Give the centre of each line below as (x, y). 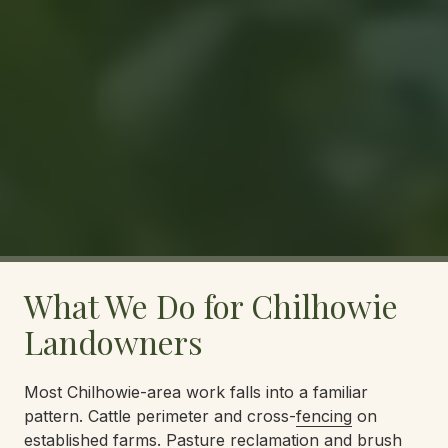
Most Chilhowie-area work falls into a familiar (196, 391)
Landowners (113, 341)
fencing (324, 415)
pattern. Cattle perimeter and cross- (160, 415)
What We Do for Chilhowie (211, 305)
